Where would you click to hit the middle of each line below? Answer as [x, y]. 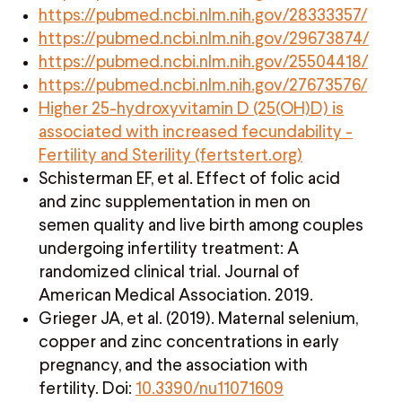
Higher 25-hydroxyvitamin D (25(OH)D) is [191, 108]
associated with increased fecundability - [196, 131]
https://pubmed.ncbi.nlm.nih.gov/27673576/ [203, 84]
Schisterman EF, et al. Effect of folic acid [189, 178]
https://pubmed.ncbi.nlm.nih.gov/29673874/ [204, 38]
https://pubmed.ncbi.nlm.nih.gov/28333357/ [203, 14]
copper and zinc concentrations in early [189, 341]
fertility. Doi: [87, 388]
